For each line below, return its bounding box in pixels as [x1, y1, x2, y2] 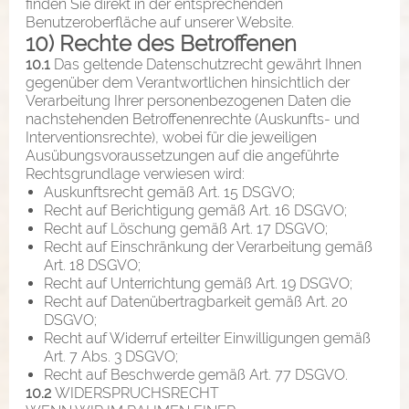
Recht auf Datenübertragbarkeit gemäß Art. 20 [44, 292, 348, 310]
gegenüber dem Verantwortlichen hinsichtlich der [26, 73, 350, 91]
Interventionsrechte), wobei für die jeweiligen [26, 128, 317, 146]
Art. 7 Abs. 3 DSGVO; [44, 347, 178, 365]
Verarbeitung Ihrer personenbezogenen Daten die [26, 91, 351, 110]
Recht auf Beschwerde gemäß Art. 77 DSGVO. [44, 365, 348, 383]
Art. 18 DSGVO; [44, 256, 141, 274]
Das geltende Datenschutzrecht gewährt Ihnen [50, 55, 362, 73]
